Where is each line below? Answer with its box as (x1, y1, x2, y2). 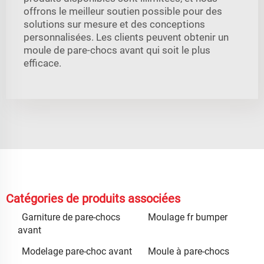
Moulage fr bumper (148, 211, 227, 223)
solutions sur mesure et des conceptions (24, 18, 205, 30)
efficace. (24, 57, 61, 69)
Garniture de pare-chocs (22, 211, 120, 223)
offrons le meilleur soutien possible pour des (24, 5, 222, 17)
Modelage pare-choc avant (22, 245, 132, 257)
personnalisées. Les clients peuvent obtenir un (24, 31, 229, 43)
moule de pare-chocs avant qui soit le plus (24, 44, 210, 56)
